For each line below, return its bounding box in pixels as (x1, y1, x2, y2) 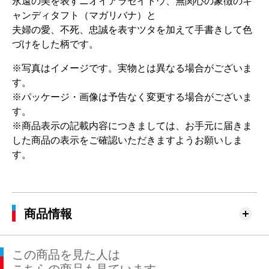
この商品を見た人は (12, 248, 120, 261)
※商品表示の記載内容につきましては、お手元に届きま (12, 121, 252, 131)
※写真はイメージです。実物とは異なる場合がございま (12, 63, 252, 73)
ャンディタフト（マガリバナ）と (12, 10, 156, 20)
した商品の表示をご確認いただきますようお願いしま (12, 135, 243, 145)
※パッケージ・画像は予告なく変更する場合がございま (12, 92, 252, 102)
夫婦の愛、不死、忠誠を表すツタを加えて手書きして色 (12, 25, 252, 35)
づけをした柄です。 (12, 39, 98, 49)
